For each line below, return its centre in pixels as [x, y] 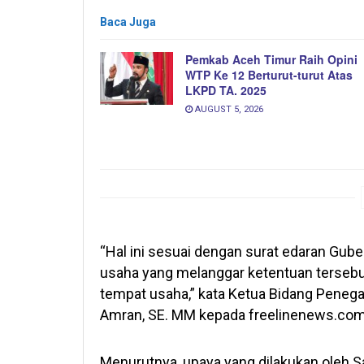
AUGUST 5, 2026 [228, 110]
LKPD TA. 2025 [226, 91]
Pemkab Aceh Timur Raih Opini [271, 60]
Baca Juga [128, 22]
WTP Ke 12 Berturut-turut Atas [269, 75]
